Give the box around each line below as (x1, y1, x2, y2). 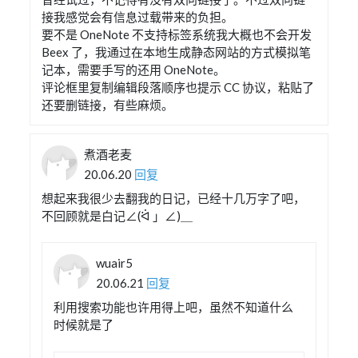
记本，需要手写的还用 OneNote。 (42, 62, 226, 77)
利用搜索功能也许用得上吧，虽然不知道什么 (54, 300, 294, 315)
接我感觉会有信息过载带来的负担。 (42, 9, 234, 24)
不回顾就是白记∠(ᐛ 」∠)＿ (42, 208, 193, 223)
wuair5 (96, 256, 133, 271)
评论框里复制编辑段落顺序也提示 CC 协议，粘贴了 (42, 79, 315, 94)
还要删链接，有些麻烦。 (42, 97, 174, 112)
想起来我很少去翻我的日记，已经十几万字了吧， (42, 190, 306, 205)
